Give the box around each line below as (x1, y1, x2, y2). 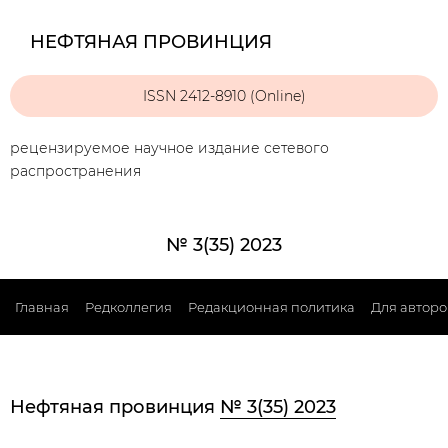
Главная (15, 299, 69, 315)
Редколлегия (85, 299, 172, 315)
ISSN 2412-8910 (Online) (142, 86, 306, 105)
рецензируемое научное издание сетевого (10, 139, 329, 157)
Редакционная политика (188, 299, 355, 315)
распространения (10, 162, 141, 180)
